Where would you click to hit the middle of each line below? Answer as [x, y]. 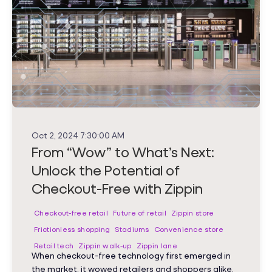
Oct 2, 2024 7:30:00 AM [78, 135]
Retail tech [54, 246]
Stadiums [132, 229]
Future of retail [140, 213]
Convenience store [189, 229]
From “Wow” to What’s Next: [123, 152]
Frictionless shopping [72, 229]
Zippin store [192, 213]
